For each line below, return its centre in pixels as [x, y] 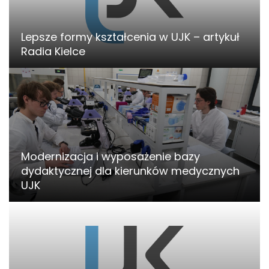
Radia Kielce [53, 51]
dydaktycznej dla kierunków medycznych [130, 171]
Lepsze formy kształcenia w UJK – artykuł [130, 37]
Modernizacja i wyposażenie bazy [110, 156]
